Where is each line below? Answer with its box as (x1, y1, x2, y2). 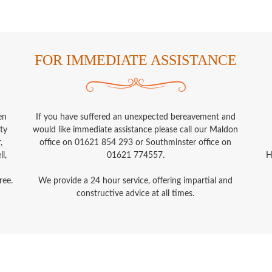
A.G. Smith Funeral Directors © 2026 (63, 256, 209, 266)
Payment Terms (86, 236, 151, 246)
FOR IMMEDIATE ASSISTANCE (34, 52, 237, 69)
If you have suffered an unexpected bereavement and (35, 113, 236, 122)
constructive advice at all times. (76, 189, 195, 199)
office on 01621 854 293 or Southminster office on (39, 138, 232, 148)
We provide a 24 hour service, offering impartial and (38, 177, 233, 186)
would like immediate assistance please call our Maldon (33, 126, 239, 135)
